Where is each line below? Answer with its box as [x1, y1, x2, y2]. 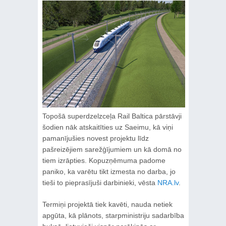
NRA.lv [157, 179, 179, 187]
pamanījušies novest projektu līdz [42, 134, 149, 143]
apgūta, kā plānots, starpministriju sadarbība [42, 211, 184, 220]
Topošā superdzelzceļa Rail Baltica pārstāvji [42, 112, 182, 121]
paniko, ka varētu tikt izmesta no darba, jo [42, 167, 176, 176]
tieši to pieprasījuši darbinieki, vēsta [42, 179, 157, 187]
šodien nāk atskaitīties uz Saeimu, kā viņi [42, 123, 173, 132]
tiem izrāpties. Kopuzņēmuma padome [42, 156, 165, 165]
